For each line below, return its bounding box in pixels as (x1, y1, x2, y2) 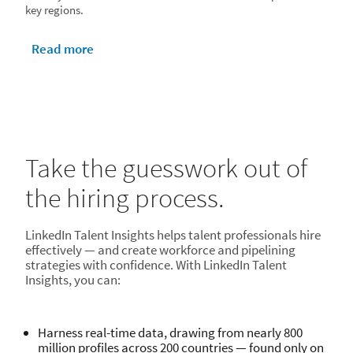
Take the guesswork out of (25, 151, 307, 184)
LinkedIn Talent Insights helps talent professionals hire (25, 226, 321, 243)
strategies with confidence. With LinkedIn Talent (25, 256, 287, 273)
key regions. (25, 2, 84, 17)
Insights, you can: (25, 271, 121, 288)
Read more (32, 40, 94, 58)
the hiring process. (25, 181, 224, 214)
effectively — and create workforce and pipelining (25, 241, 295, 258)
